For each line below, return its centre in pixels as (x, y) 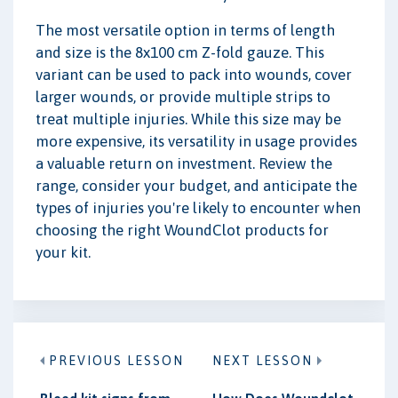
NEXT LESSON (263, 361)
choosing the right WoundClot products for (182, 230)
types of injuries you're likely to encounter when (198, 207)
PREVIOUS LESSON (116, 361)
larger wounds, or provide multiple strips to (183, 96)
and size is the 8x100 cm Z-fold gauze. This (180, 52)
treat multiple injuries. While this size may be (188, 119)
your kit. (63, 252)
